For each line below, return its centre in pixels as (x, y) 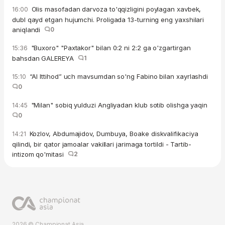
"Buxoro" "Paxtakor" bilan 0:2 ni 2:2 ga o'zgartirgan (110, 48)
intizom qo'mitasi (40, 154)
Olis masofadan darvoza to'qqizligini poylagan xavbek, (115, 9)
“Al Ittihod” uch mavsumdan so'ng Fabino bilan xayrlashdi (120, 77)
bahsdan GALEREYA (45, 59)
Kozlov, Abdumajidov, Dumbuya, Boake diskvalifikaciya (113, 134)
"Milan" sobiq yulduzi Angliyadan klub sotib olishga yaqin (120, 105)
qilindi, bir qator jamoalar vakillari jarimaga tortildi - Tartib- (102, 144)
